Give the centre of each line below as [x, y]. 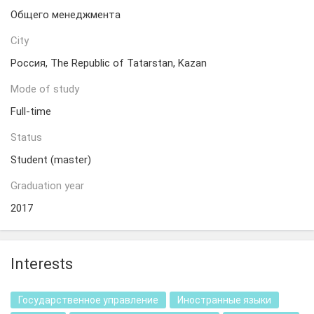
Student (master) [51, 160]
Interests [42, 264]
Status [26, 137]
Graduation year [47, 186]
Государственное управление [88, 300]
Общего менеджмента [66, 15]
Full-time [31, 111]
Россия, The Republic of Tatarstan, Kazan [109, 63]
